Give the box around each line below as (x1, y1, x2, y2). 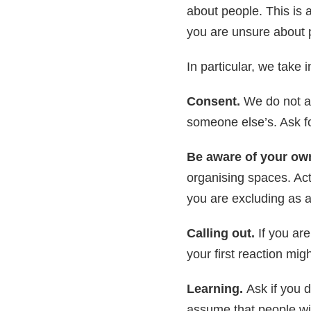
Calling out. (186, 226, 258, 241)
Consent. (186, 94, 244, 109)
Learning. (186, 282, 246, 296)
